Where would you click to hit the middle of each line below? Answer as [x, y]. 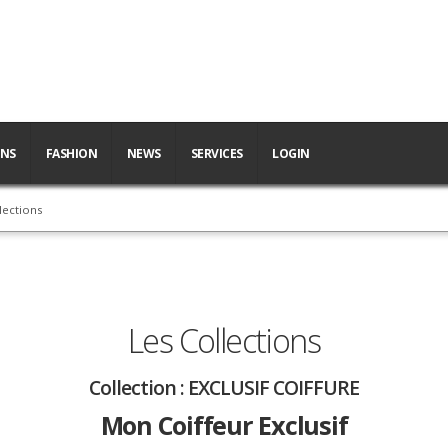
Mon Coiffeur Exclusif [224, 425]
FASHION [71, 153]
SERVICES [216, 153]
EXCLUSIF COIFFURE [273, 387]
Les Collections [224, 340]
